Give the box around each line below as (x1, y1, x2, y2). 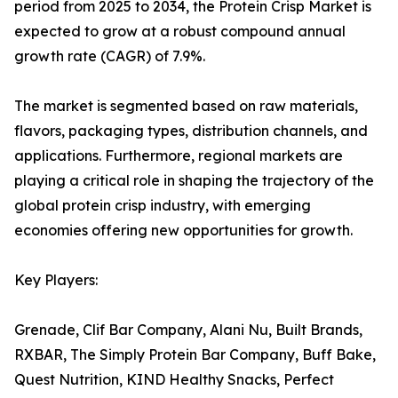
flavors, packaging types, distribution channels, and (14, 122, 368, 140)
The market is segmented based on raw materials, (14, 97, 358, 115)
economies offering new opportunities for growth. (14, 221, 353, 240)
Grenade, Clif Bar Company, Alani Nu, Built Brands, (14, 321, 362, 339)
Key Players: (14, 271, 98, 290)
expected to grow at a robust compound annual (14, 22, 346, 41)
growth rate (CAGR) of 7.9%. (14, 47, 205, 66)
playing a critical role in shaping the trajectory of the (14, 171, 374, 190)
